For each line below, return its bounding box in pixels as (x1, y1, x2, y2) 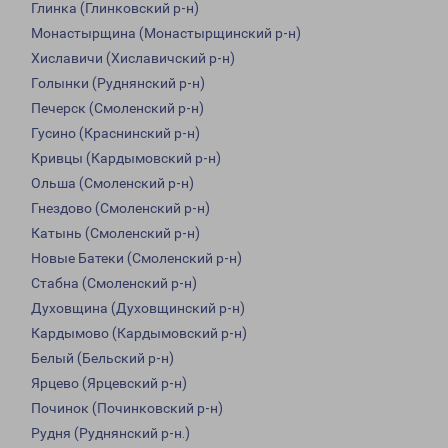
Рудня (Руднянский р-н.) (31, 425, 190, 442)
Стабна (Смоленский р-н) (31, 275, 197, 292)
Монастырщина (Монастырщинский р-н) (31, 25, 301, 42)
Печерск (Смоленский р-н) (31, 100, 204, 117)
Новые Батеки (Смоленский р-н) (31, 250, 242, 267)
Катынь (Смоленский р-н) (31, 225, 200, 242)
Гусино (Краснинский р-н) (31, 125, 200, 142)
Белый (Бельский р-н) (31, 350, 174, 367)
